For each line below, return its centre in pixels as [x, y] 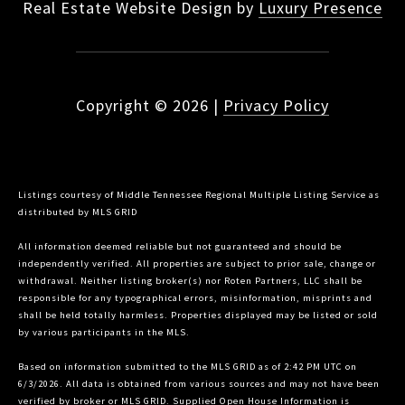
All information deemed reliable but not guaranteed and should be [180, 247]
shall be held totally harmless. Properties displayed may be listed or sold [198, 316]
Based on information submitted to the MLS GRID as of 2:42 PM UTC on [188, 367]
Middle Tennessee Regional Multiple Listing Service [241, 195]
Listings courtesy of [67, 195]
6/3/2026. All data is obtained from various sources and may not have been [199, 384]
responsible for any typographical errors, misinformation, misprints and [195, 298]
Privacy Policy [276, 106]
